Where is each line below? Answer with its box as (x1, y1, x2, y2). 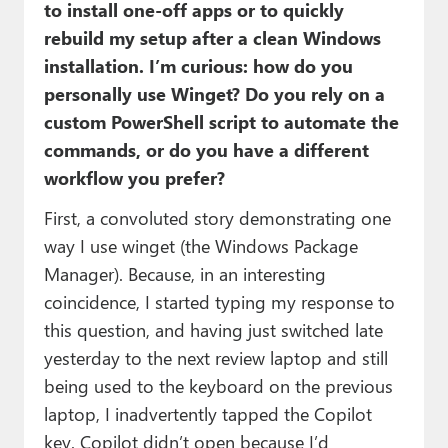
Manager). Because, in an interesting (43, 261, 326, 287)
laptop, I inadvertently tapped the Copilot (43, 401, 372, 427)
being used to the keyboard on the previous (43, 373, 393, 399)
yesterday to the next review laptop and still (43, 345, 388, 371)
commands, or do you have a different (43, 137, 369, 163)
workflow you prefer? (43, 165, 225, 191)
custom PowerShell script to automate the (43, 109, 399, 135)
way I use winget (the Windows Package (43, 233, 358, 259)
